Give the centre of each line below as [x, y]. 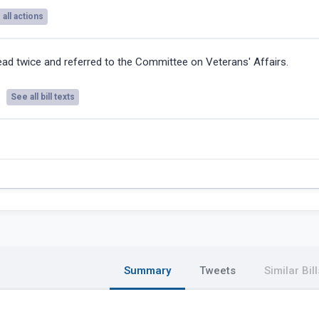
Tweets [218, 271]
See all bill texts [43, 97]
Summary [147, 271]
